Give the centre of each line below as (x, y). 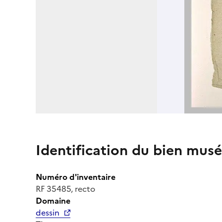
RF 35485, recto (65, 189)
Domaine (53, 200)
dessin (48, 212)
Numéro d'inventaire (76, 177)
